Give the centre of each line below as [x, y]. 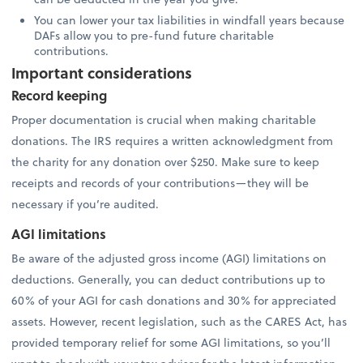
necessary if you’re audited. [87, 204]
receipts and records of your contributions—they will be [160, 183]
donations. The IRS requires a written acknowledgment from [173, 141]
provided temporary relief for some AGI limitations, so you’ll [171, 343]
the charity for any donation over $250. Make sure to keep [166, 162]
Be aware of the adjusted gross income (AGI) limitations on [169, 258]
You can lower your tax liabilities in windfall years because [190, 19]
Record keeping [60, 96]
